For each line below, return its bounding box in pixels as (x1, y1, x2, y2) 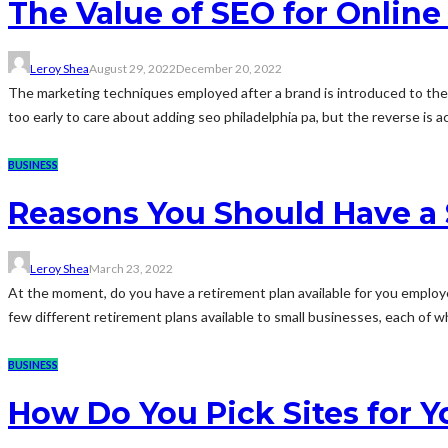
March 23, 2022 (89, 260, 173, 276)
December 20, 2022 (176, 61, 282, 77)
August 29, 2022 (89, 61, 176, 77)
